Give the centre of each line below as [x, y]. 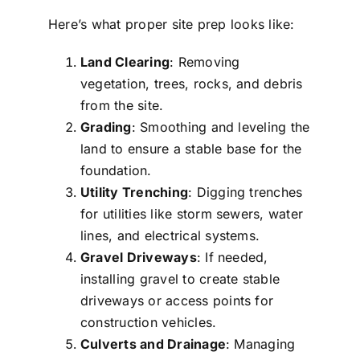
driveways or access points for [177, 301]
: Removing [205, 62]
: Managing [261, 344]
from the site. [122, 106]
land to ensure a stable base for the [191, 149]
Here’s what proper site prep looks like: [171, 25]
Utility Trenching [134, 192]
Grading [106, 127]
